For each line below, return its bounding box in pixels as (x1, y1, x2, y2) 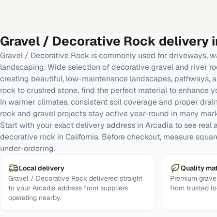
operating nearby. (8, 193, 62, 202)
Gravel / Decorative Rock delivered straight (8, 174, 142, 183)
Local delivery (19, 164, 64, 172)
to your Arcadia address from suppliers (8, 184, 128, 192)
